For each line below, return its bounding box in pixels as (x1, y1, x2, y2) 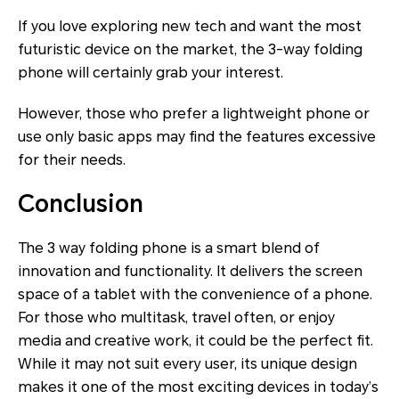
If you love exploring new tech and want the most (18, 17, 362, 35)
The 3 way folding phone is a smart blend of (18, 239, 320, 256)
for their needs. (18, 151, 126, 168)
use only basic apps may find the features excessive (18, 127, 376, 145)
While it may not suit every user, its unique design (18, 354, 357, 372)
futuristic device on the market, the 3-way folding (18, 40, 362, 58)
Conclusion (18, 190, 143, 217)
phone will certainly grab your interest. (18, 63, 283, 81)
